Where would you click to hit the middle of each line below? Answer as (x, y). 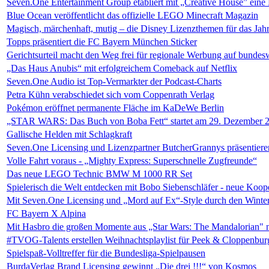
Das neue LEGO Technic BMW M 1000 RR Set (99, 174)
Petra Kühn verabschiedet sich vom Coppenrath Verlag (110, 95)
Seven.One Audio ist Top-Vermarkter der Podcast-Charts (114, 81)
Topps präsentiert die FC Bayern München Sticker (102, 42)
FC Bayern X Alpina (46, 213)
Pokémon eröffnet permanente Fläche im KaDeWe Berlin (115, 108)
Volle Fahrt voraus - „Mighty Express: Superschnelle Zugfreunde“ (132, 161)
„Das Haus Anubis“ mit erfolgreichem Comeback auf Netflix (122, 68)
